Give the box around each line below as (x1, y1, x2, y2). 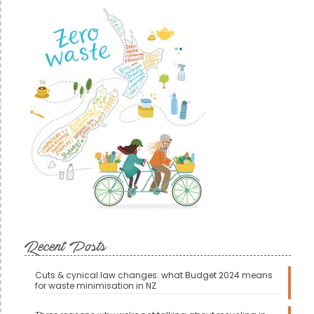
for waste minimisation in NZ (35, 280, 156, 292)
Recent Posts (25, 238, 107, 257)
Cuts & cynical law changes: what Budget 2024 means (35, 269, 273, 282)
